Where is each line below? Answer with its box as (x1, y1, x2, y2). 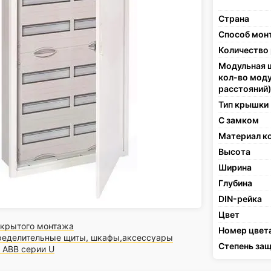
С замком (218, 114, 259, 125)
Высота (218, 146, 250, 157)
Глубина (218, 177, 252, 188)
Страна (218, 13, 249, 24)
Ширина (218, 162, 252, 172)
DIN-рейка (218, 193, 262, 204)
